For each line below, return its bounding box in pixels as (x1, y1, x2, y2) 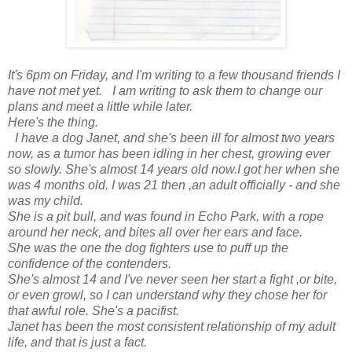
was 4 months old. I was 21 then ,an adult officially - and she (8, 178, 340, 192)
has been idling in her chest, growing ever (95, 146, 330, 160)
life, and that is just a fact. (8, 335, 154, 349)
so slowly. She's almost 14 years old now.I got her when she (8, 162, 339, 176)
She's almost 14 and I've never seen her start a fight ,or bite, (8, 272, 337, 286)
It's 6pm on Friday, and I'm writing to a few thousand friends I (8, 68, 340, 82)
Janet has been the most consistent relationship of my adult (8, 319, 335, 333)
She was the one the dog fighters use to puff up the (8, 240, 288, 255)
